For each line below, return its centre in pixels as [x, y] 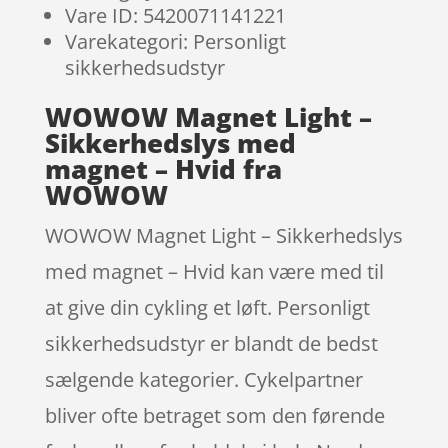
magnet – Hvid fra [163, 168]
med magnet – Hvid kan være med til [214, 271]
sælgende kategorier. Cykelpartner [203, 379]
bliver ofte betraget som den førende [214, 415]
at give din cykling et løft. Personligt [207, 307]
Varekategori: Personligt [175, 41]
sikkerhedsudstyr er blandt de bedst [211, 343]
